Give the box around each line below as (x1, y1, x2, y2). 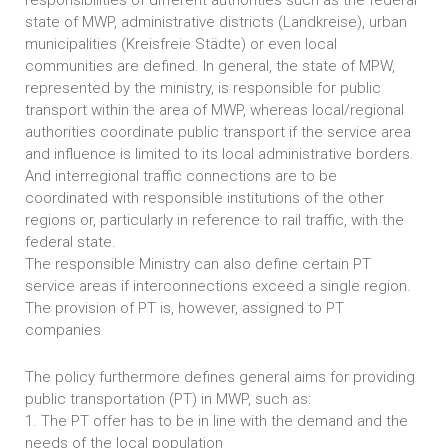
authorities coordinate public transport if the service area (25, 123, 411, 141)
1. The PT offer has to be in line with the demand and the (25, 412, 408, 430)
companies (25, 321, 101, 339)
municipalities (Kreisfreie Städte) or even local (25, 35, 337, 53)
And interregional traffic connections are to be (25, 167, 337, 185)
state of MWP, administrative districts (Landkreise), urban (25, 13, 407, 31)
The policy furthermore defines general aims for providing (25, 368, 415, 386)
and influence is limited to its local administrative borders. (25, 145, 414, 163)
